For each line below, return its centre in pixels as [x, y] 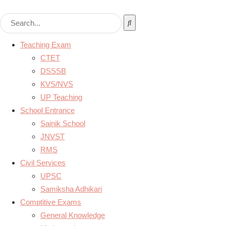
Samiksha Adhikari [71, 189]
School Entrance [47, 110]
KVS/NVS [57, 84]
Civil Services [43, 163]
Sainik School [63, 123]
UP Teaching [61, 97]
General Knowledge [73, 215]
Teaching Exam [46, 45]
